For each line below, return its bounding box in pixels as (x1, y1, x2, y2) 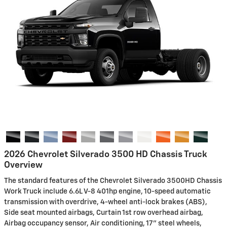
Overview (4, 160, 43, 170)
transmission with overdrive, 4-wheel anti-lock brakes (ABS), (4, 199, 207, 206)
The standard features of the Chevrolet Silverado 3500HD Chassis (4, 177, 222, 184)
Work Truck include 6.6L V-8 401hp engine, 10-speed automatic (4, 188, 211, 195)
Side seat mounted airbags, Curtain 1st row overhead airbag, (4, 209, 203, 216)
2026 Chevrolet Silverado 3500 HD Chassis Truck (4, 149, 207, 159)
